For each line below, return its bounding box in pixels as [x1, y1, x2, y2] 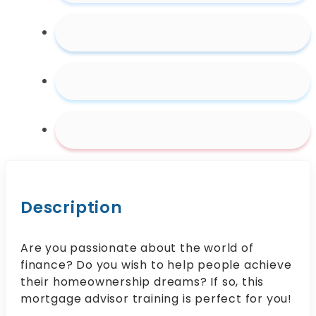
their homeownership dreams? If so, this [20, 274, 265, 291]
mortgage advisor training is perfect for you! [20, 291, 292, 308]
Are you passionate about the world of [20, 240, 254, 257]
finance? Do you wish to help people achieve [20, 257, 292, 274]
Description [20, 196, 123, 219]
